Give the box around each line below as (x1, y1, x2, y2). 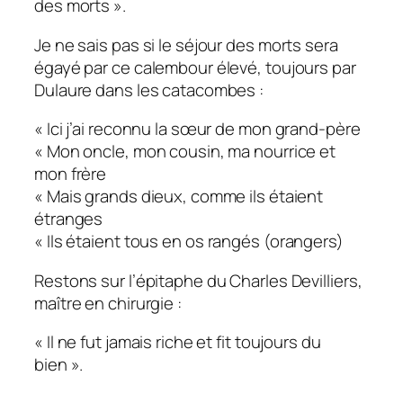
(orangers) (259, 229, 344, 254)
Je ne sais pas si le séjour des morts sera (34, 32, 338, 57)
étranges (34, 207, 103, 231)
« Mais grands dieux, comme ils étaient (34, 184, 324, 209)
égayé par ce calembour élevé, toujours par (34, 55, 356, 79)
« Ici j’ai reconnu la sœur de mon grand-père (34, 117, 361, 141)
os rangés (184, 229, 260, 254)
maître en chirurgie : (34, 291, 182, 315)
